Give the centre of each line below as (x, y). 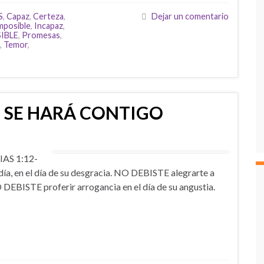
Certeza (48, 16)
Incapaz (49, 26)
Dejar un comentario (190, 16)
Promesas (41, 35)
